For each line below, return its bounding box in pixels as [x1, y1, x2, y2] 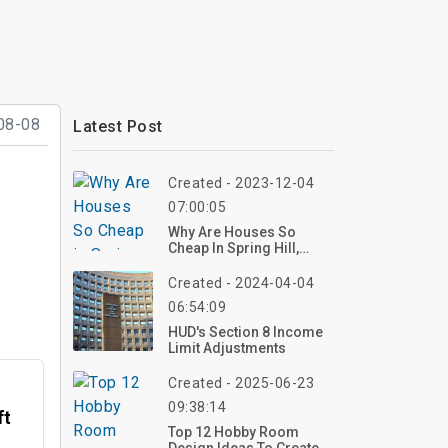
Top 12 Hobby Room [168, 424, 299, 440]
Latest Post [73, 117, 163, 136]
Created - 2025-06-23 [168, 375, 314, 391]
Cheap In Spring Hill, [168, 240, 299, 256]
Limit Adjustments [168, 340, 286, 356]
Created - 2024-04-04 [168, 275, 314, 291]
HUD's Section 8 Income [168, 324, 323, 340]
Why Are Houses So [168, 224, 296, 240]
